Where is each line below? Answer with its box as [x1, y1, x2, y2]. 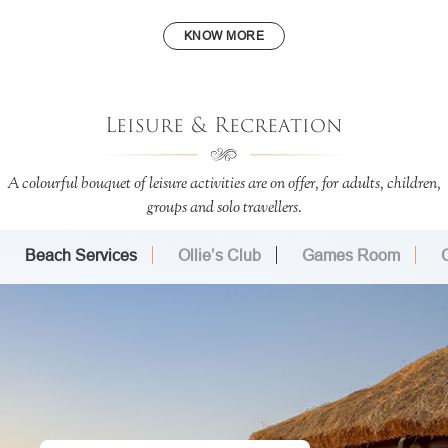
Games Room [302, 246, 400, 265]
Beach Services [25, 246, 137, 265]
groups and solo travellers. [146, 200, 302, 217]
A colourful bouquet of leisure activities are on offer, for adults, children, [7, 176, 441, 193]
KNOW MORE [183, 28, 265, 44]
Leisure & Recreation [105, 111, 343, 141]
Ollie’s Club [178, 246, 261, 265]
